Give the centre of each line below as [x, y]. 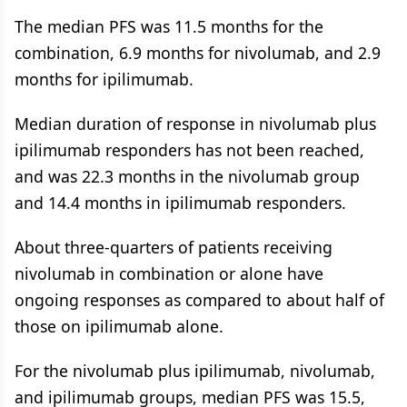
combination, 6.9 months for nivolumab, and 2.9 [198, 53]
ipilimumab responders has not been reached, [189, 150]
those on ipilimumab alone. [119, 326]
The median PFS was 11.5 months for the [169, 26]
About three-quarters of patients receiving [174, 247]
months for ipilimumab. [104, 79]
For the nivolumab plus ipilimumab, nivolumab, [195, 371]
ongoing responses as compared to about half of [199, 300]
